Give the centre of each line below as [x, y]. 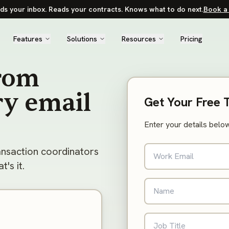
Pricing [192, 39]
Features [28, 39]
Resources [139, 39]
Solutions [82, 39]
